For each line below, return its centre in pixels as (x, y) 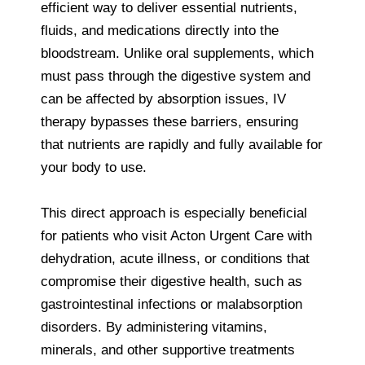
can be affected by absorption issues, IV (163, 99)
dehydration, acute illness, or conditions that (175, 258)
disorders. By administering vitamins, (154, 327)
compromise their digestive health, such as (172, 281)
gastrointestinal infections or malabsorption (172, 304)
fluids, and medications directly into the (160, 30)
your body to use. (94, 167)
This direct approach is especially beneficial (174, 213)
